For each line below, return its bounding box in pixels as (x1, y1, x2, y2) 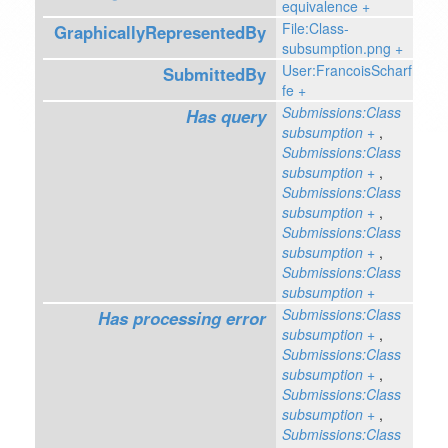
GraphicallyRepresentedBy (53, 20, 266, 44)
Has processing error (97, 306, 266, 330)
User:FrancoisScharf (281, 60, 412, 80)
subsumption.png (281, 38, 391, 58)
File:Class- (281, 18, 349, 38)
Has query (185, 104, 266, 128)
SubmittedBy (162, 62, 266, 86)
